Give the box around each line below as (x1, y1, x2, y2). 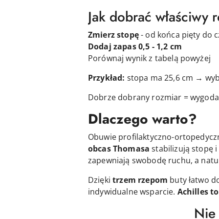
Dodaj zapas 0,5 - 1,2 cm (88, 41, 182, 52)
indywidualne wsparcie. (88, 186, 177, 197)
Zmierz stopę (88, 29, 139, 40)
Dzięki (88, 174, 113, 185)
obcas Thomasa (88, 143, 150, 154)
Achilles (177, 186, 208, 197)
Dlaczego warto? (88, 109, 197, 129)
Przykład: (88, 72, 125, 83)
